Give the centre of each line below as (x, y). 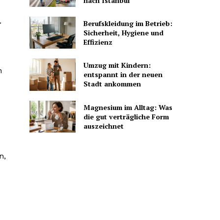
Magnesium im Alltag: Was (128, 107)
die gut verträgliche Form (126, 116)
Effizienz (98, 42)
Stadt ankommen (112, 84)
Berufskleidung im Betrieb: (128, 24)
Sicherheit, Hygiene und (123, 33)
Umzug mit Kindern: (117, 65)
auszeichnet (103, 126)
